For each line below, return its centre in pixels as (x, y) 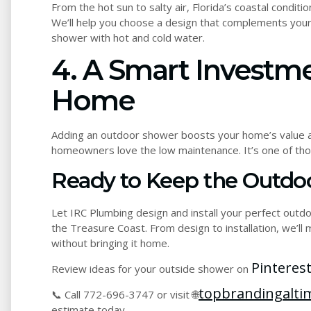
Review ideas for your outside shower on (151, 269)
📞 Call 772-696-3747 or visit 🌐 (125, 295)
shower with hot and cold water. (128, 37)
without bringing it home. (110, 243)
